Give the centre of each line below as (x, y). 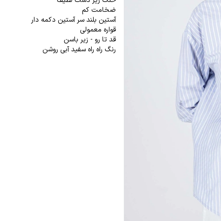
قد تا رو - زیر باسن (90, 40)
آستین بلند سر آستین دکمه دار (73, 20)
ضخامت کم (98, 10)
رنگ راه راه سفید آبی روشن (79, 50)
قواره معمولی (97, 30)
